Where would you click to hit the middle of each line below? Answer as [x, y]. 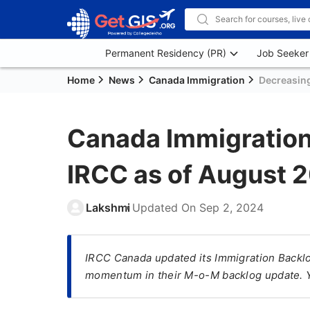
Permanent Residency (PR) [166, 53]
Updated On [166, 208]
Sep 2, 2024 [231, 208]
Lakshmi [108, 208]
